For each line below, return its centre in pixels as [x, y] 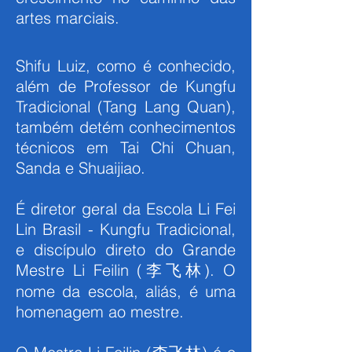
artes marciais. [68, 18]
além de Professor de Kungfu [126, 86]
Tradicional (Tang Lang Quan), [126, 106]
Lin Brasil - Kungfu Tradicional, [126, 229]
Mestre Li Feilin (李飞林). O [126, 270]
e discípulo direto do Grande [126, 249]
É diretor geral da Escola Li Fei [126, 209]
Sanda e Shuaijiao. [81, 168]
